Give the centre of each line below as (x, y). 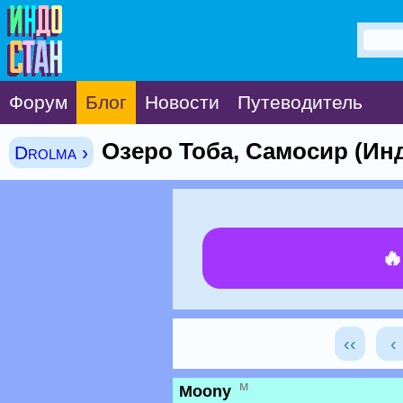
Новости (182, 102)
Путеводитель (300, 102)
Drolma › (51, 152)
